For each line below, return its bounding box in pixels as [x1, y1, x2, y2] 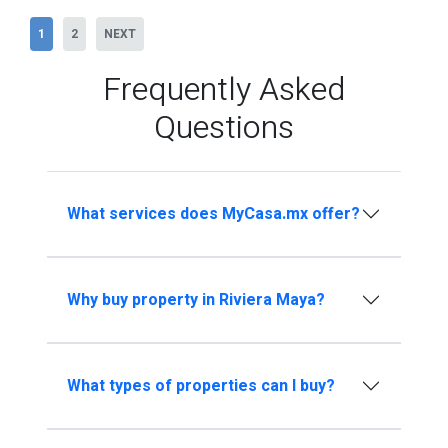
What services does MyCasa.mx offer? [66, 201, 360, 226]
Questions [154, 104, 294, 152]
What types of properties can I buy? [66, 373, 335, 398]
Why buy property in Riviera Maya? [66, 287, 325, 312]
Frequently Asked [103, 66, 345, 114]
